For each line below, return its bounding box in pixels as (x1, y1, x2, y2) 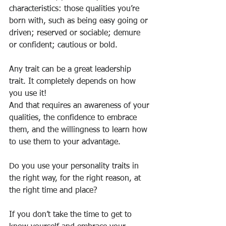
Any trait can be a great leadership (9, 66, 134, 74)
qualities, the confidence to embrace (9, 114, 139, 123)
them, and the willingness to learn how (9, 126, 150, 135)
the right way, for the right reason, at (9, 175, 143, 183)
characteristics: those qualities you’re (9, 5, 142, 14)
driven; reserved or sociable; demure (9, 29, 143, 38)
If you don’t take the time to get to (9, 211, 134, 219)
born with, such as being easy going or (9, 17, 150, 26)
